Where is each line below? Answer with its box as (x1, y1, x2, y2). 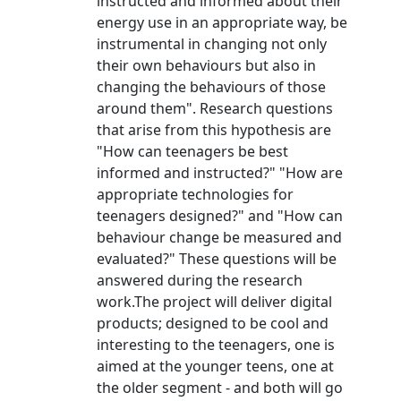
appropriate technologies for (97, 184, 294, 204)
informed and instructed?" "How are (97, 163, 343, 183)
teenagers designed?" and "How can (97, 206, 343, 226)
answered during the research (97, 270, 303, 290)
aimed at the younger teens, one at (97, 356, 334, 376)
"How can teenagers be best (97, 141, 288, 161)
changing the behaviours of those (97, 77, 326, 97)
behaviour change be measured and (97, 227, 342, 247)
